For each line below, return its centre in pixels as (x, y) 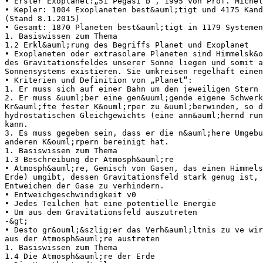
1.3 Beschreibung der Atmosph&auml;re (89, 159)
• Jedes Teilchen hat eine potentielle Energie (110, 203)
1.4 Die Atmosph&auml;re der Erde (80, 256)
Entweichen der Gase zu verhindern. (85, 186)
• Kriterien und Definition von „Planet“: (99, 80)
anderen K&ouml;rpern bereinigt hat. (87, 141)
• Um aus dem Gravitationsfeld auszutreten (101, 212)
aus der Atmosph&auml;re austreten (82, 238)
